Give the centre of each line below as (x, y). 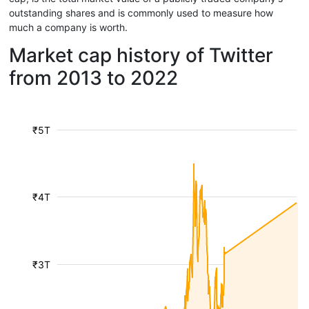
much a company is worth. (68, 27)
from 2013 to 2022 (93, 78)
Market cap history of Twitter (141, 55)
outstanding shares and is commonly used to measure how (141, 13)
